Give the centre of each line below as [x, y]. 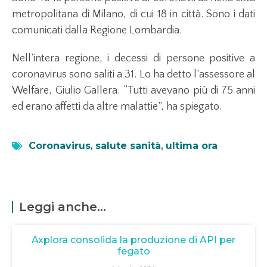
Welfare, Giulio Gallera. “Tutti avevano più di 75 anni [133, 90]
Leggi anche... [63, 207]
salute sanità [128, 145]
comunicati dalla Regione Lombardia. [98, 30]
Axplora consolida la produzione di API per [133, 240]
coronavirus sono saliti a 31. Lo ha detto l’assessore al [133, 74]
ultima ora [192, 145]
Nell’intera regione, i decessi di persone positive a [133, 58]
